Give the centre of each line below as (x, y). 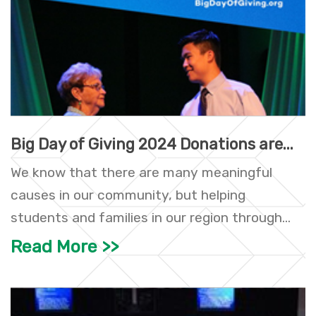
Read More (54, 247)
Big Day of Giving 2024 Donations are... (152, 145)
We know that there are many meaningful (141, 173)
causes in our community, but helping (128, 195)
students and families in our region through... (151, 218)
